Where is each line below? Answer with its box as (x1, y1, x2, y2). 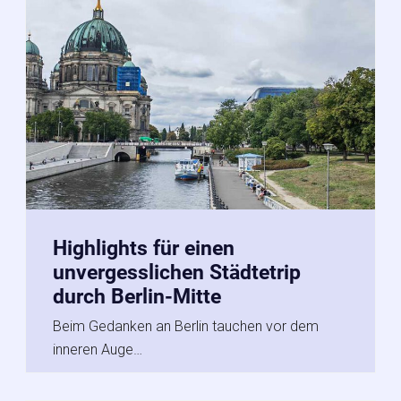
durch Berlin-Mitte (53, 284, 221, 309)
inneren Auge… (53, 340, 142, 358)
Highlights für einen (53, 235, 235, 260)
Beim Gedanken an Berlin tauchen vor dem (53, 317, 319, 335)
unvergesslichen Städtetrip (53, 260, 301, 285)
